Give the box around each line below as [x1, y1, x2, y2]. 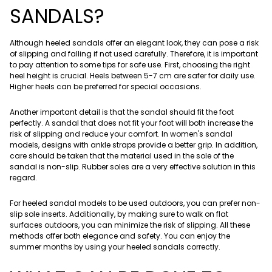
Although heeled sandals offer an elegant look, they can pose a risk [10, 37, 259, 48]
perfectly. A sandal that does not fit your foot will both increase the [10, 117, 253, 128]
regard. [10, 172, 37, 183]
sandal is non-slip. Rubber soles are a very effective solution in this [10, 161, 256, 172]
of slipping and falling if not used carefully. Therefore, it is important [10, 48, 258, 59]
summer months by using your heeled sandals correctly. [10, 241, 220, 252]
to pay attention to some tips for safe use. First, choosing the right [10, 59, 250, 70]
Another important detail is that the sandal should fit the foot [10, 106, 234, 117]
